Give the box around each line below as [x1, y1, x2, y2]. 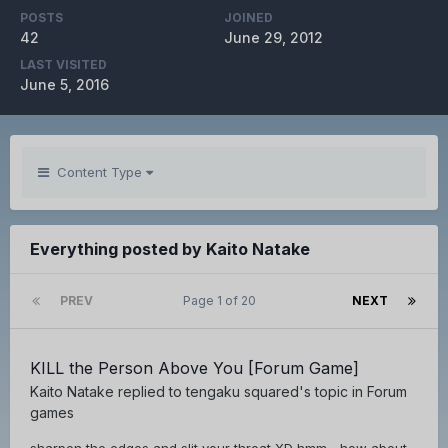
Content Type [49, 164, 146, 181]
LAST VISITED [20, 57, 107, 73]
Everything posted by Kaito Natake [30, 239, 310, 260]
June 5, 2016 [20, 76, 109, 94]
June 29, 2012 [224, 29, 323, 47]
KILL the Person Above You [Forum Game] [30, 358, 359, 379]
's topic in [299, 383, 367, 401]
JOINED [224, 10, 273, 26]
